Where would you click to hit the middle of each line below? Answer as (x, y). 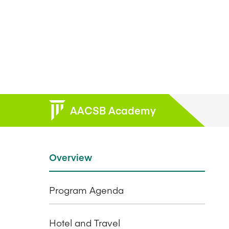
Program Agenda (86, 190)
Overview (71, 157)
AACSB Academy (113, 110)
